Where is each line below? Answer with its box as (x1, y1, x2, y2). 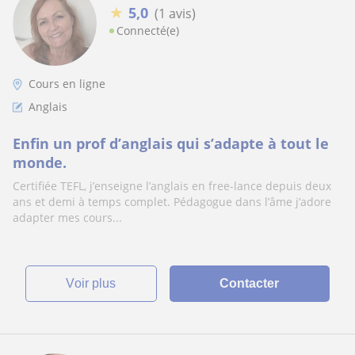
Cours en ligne (29, 76, 105, 91)
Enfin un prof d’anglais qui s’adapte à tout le (13, 134, 329, 153)
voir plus (74, 277, 116, 290)
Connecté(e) (116, 23, 179, 38)
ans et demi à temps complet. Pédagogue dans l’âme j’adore (13, 194, 331, 209)
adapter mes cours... (13, 210, 122, 225)
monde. (13, 153, 67, 172)
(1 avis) (155, 4, 196, 22)
